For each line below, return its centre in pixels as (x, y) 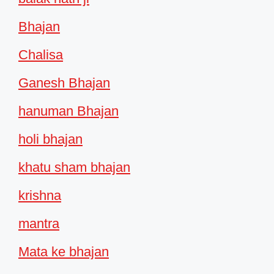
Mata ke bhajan (64, 251)
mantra (39, 223)
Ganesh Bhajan (64, 83)
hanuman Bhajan (68, 111)
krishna (40, 195)
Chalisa (41, 54)
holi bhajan (50, 139)
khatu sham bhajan (74, 167)
